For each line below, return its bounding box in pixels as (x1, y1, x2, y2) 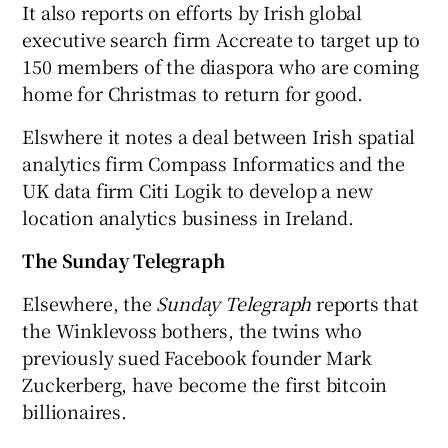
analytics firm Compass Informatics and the (22, 149, 406, 176)
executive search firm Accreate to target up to (22, 25, 421, 52)
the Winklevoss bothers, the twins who (22, 316, 363, 343)
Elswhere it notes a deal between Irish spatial (22, 122, 416, 149)
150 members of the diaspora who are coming (22, 52, 420, 79)
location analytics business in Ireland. (22, 203, 354, 230)
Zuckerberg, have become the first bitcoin (22, 370, 388, 397)
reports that (311, 289, 419, 316)
